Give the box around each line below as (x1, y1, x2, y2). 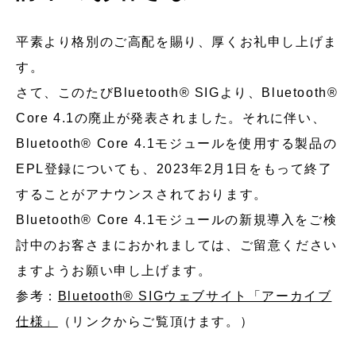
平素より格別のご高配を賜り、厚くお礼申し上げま (16, 35, 338, 48)
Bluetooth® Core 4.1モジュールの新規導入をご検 (16, 213, 338, 226)
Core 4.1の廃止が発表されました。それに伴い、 (16, 111, 327, 125)
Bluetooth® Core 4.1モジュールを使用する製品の (16, 137, 338, 150)
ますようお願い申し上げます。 (16, 264, 212, 277)
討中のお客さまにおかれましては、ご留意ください (16, 238, 338, 252)
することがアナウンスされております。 (16, 188, 268, 201)
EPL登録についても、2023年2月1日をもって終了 (16, 162, 333, 176)
